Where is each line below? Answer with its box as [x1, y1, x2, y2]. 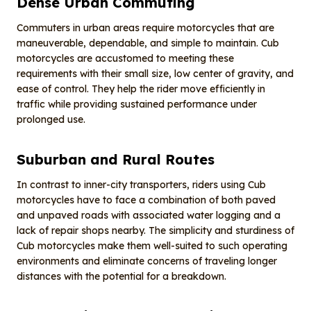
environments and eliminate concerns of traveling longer [17, 255, 277, 268]
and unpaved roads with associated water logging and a [17, 209, 280, 222]
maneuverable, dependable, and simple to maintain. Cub [17, 37, 279, 50]
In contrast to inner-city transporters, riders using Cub [17, 178, 266, 192]
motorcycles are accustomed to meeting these [17, 52, 234, 65]
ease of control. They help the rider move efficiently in [17, 83, 265, 96]
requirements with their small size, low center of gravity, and [17, 67, 294, 81]
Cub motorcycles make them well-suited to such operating [17, 239, 287, 253]
